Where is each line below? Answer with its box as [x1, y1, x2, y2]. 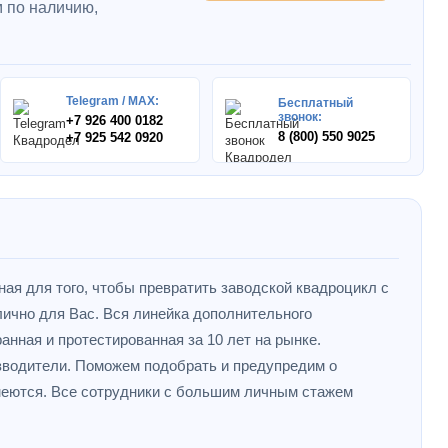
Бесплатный [277, 95, 353, 110]
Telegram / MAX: [66, 94, 159, 108]
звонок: [277, 109, 322, 124]
